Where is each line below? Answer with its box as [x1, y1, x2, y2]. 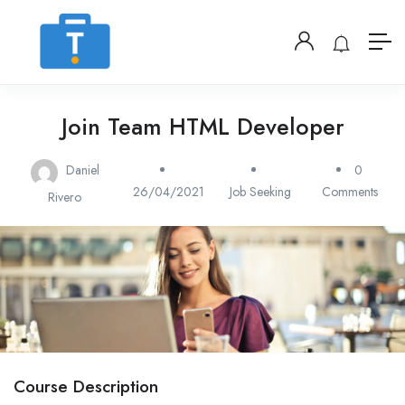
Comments [321, 183, 378, 201]
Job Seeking [229, 183, 291, 201]
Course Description [14, 374, 158, 400]
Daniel [65, 161, 99, 179]
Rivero [48, 188, 82, 206]
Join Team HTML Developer [61, 110, 344, 143]
